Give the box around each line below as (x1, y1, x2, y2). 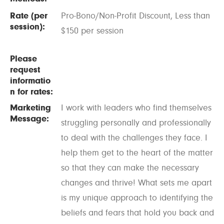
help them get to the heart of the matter (61, 147, 213, 158)
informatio (10, 75, 50, 86)
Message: (10, 113, 49, 124)
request (10, 64, 40, 75)
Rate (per (10, 10, 47, 21)
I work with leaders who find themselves (61, 102, 211, 113)
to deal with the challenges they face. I (61, 132, 207, 143)
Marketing (10, 102, 51, 113)
